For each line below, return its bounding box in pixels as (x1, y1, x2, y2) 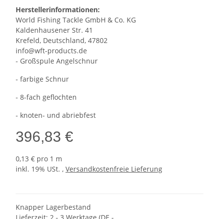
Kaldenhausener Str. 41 (16, 25, 95, 35)
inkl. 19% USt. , (16, 164, 66, 174)
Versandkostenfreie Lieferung (66, 164, 162, 174)
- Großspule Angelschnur (16, 56, 98, 66)
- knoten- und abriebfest (16, 110, 96, 120)
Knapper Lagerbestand (16, 202, 91, 212)
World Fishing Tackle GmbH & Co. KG (16, 15, 136, 24)
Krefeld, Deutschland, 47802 (16, 36, 108, 45)
